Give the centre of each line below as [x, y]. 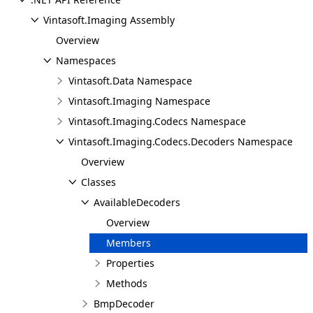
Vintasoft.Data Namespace [130, 81]
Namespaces [86, 60]
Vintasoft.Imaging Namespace [139, 101]
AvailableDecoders [137, 202]
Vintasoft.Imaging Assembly [109, 20]
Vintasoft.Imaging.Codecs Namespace [157, 121]
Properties [130, 263]
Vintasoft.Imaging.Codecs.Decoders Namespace [181, 141]
